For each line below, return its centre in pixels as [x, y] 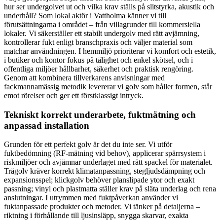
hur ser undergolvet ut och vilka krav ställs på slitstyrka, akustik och [109, 6]
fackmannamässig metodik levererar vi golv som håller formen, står [108, 86]
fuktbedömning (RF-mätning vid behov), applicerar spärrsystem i [105, 153]
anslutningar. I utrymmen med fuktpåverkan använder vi [91, 198]
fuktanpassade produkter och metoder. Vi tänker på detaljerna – [102, 207]
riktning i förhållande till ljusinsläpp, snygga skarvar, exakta [96, 216]
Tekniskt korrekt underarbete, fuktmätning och [100, 114]
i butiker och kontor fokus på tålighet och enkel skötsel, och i [98, 60]
